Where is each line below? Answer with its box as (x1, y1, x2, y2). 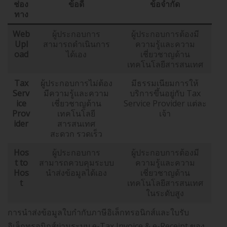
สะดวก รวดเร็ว (50, 128, 102, 140)
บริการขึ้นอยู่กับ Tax (129, 88, 201, 99)
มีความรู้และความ (44, 88, 109, 99)
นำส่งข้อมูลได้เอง (46, 167, 107, 179)
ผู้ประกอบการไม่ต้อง (40, 78, 112, 89)
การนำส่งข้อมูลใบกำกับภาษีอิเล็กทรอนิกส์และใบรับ (8, 207, 189, 218)
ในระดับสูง (146, 187, 184, 199)
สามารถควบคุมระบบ (39, 157, 114, 169)
